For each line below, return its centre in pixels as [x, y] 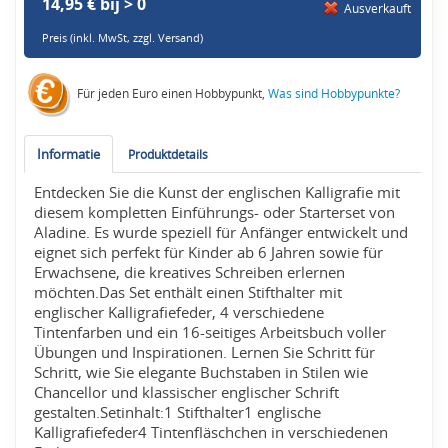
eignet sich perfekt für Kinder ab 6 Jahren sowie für [209, 253]
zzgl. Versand [167, 38]
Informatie [69, 154]
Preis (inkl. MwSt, [88, 38]
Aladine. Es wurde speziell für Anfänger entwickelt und [221, 233]
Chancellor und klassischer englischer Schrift [187, 393]
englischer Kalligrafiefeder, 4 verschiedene [179, 313]
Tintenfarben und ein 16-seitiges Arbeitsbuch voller [210, 333]
